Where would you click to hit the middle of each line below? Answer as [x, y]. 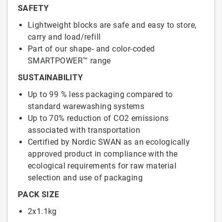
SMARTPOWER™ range [69, 61]
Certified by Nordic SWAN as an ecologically [109, 142]
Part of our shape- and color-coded [91, 49]
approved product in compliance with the [103, 154]
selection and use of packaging [85, 178]
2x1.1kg [42, 211]
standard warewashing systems [86, 106]
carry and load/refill [64, 37]
